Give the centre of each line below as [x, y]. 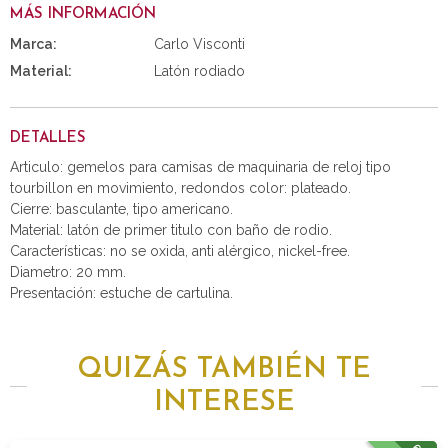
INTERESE [224, 402]
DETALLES [48, 138]
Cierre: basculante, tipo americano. [121, 208]
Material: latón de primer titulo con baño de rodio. [171, 229]
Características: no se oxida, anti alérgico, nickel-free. [180, 250]
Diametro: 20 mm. [68, 271]
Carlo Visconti [200, 44]
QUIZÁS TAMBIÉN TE [224, 369]
